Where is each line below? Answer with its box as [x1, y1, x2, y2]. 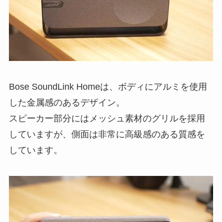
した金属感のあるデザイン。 [8, 98, 125, 108]
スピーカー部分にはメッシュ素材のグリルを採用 [8, 113, 205, 124]
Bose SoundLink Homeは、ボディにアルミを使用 [8, 82, 207, 92]
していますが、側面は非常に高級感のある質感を [8, 129, 205, 140]
